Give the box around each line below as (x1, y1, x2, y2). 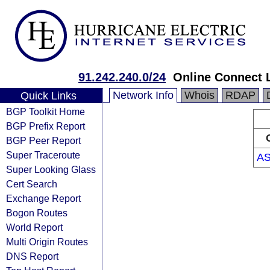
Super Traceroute (6, 149, 80, 160)
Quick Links (20, 90, 77, 102)
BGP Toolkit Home (6, 106, 85, 117)
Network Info (113, 89, 174, 101)
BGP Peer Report (6, 135, 81, 146)
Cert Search (6, 178, 57, 189)
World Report (6, 222, 63, 233)
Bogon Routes (6, 207, 67, 218)
